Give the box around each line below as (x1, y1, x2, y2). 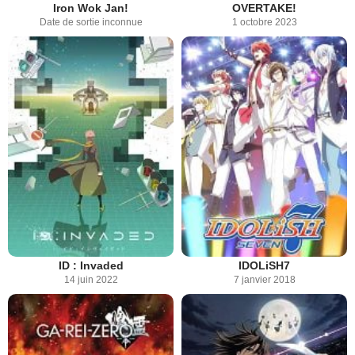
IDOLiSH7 (239, 259, 290, 273)
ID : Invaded (58, 259, 124, 273)
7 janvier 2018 (233, 274, 296, 286)
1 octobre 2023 (231, 16, 297, 28)
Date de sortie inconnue (39, 16, 143, 28)
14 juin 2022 (63, 274, 118, 286)
